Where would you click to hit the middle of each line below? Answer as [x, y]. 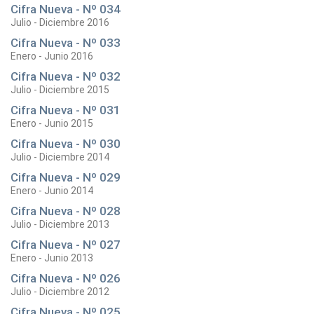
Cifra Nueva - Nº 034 [66, 9]
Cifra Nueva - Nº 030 [66, 144]
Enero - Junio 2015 [52, 123]
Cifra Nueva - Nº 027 [66, 245]
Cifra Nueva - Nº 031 [66, 110]
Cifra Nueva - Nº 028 [66, 211]
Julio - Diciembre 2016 [60, 22]
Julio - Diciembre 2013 [60, 224]
